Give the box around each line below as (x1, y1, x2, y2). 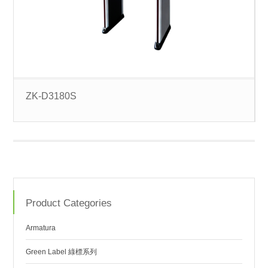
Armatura (26, 223, 56, 232)
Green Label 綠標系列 (26, 247, 98, 256)
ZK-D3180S (26, 90, 77, 101)
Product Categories (26, 197, 112, 209)
